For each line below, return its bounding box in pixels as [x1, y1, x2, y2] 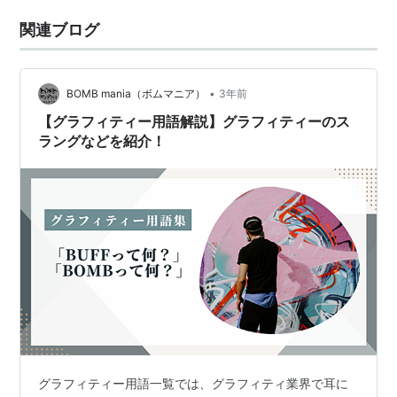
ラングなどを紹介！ [38, 132, 167, 150]
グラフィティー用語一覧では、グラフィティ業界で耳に [38, 375, 349, 391]
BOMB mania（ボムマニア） [66, 87, 206, 101]
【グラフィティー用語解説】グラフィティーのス [38, 113, 351, 130]
